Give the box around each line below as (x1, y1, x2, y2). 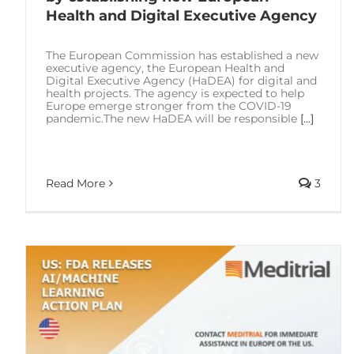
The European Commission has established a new (46, 47, 318, 62)
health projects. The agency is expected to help (46, 85, 304, 100)
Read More (46, 176, 105, 190)
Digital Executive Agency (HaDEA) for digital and (46, 73, 317, 88)
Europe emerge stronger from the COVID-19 (46, 98, 292, 113)
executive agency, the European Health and (46, 60, 284, 75)
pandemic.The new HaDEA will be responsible (46, 111, 300, 126)
